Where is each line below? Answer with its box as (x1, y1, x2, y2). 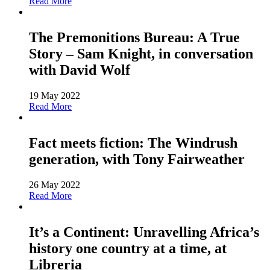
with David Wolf (29, 62, 130, 78)
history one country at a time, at (29, 240, 227, 256)
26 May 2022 (29, 179, 80, 190)
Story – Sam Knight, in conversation (29, 46, 253, 62)
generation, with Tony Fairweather (29, 151, 245, 168)
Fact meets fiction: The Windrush (29, 135, 237, 151)
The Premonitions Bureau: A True (29, 30, 240, 46)
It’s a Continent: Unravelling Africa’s (29, 224, 259, 240)
